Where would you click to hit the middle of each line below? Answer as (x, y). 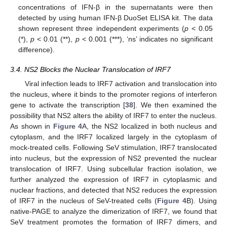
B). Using (202, 200)
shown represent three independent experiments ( (101, 29)
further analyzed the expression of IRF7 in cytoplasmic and (113, 179)
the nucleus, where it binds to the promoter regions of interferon (113, 94)
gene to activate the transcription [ (68, 105)
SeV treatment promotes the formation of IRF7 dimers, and (113, 222)
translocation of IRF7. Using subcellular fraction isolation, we (113, 168)
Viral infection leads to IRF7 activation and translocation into (121, 83)
